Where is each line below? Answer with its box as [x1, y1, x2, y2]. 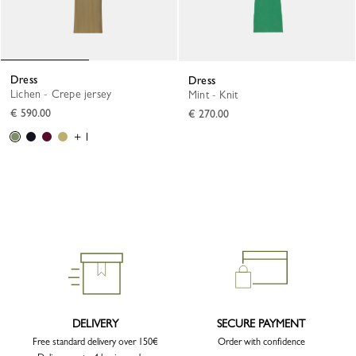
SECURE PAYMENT [217, 317, 305, 331]
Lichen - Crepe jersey [16, 87, 112, 101]
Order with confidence [217, 336, 305, 348]
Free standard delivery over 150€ [32, 336, 158, 348]
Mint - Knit [197, 88, 238, 102]
